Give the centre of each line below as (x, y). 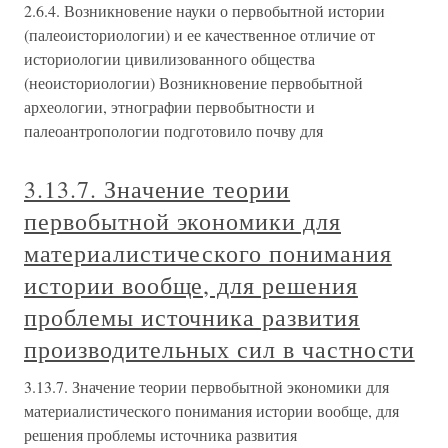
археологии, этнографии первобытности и (169, 106)
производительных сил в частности (219, 349)
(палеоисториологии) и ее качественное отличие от (199, 34)
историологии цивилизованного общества (169, 58)
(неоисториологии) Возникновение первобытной (193, 82)
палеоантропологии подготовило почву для (173, 130)
